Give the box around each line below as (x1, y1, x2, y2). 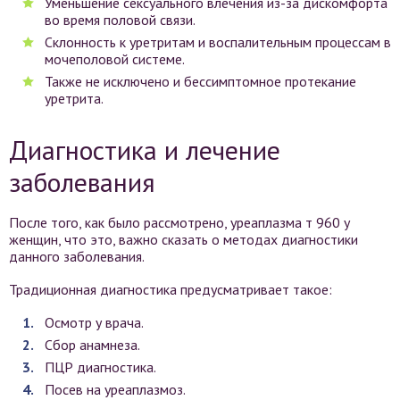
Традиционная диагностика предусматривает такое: (9, 280, 332, 298)
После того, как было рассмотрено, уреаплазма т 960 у (9, 213, 350, 231)
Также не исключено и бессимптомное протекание (45, 72, 356, 90)
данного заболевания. (9, 247, 145, 265)
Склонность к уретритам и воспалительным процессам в (45, 33, 391, 51)
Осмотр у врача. (45, 313, 144, 331)
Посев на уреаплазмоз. (45, 380, 186, 398)
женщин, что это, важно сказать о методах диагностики (9, 230, 358, 248)
